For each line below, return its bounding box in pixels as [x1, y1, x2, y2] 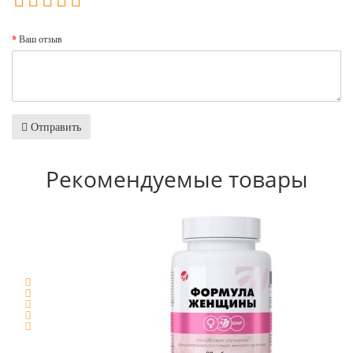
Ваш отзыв [19, 32, 62, 45]
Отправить [28, 118, 81, 134]
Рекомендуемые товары [45, 163, 308, 194]
